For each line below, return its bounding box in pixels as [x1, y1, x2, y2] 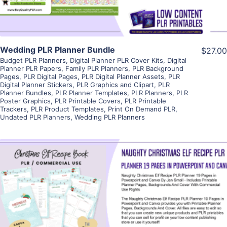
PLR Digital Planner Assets [82, 72, 164, 81]
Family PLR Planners [65, 64, 128, 72]
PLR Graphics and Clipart [77, 80, 154, 89]
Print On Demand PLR [108, 104, 175, 113]
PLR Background [132, 64, 183, 72]
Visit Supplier [87, 210, 140, 221]
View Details [88, 181, 139, 192]
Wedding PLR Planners [74, 112, 145, 121]
